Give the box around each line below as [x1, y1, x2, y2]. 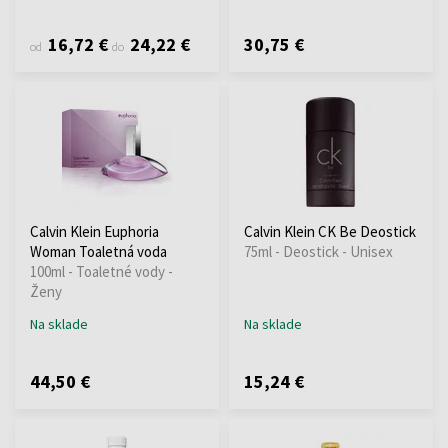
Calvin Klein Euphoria [30, 221, 159, 241]
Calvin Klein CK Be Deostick [244, 221, 416, 241]
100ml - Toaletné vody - [30, 261, 173, 281]
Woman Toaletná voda [30, 241, 167, 261]
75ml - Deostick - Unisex [244, 241, 393, 261]
